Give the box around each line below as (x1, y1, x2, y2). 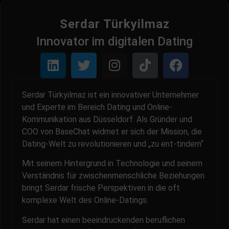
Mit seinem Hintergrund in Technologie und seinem (22, 158, 202, 169)
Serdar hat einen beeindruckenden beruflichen (22, 215, 185, 225)
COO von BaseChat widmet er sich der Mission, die (22, 126, 202, 136)
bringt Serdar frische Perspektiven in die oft (22, 183, 180, 193)
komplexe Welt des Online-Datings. (22, 195, 148, 205)
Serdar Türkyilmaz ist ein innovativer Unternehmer (22, 89, 199, 100)
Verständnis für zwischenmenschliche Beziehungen (22, 171, 204, 181)
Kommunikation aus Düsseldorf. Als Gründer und (22, 114, 192, 124)
